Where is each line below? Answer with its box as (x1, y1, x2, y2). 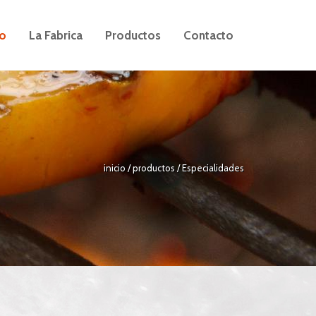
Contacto (183, 28, 233, 42)
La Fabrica (29, 28, 83, 42)
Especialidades (182, 162, 244, 174)
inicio (104, 162, 128, 174)
